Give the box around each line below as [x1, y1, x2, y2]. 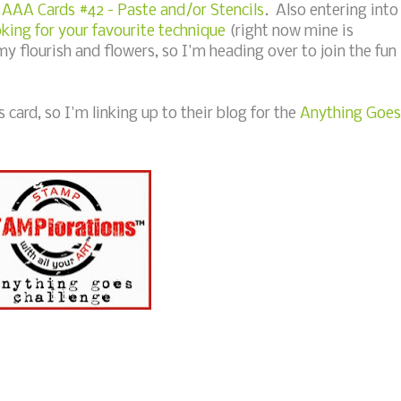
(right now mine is [226, 22, 354, 40]
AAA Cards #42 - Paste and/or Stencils [2, 2, 264, 20]
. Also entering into [264, 2, 398, 20]
